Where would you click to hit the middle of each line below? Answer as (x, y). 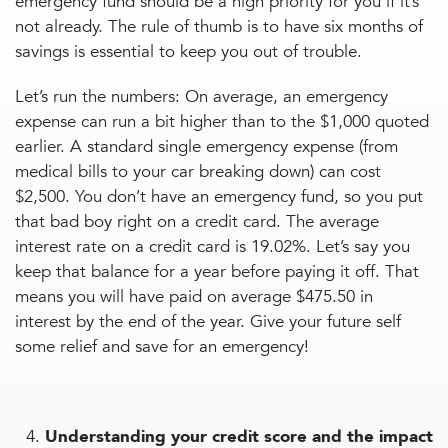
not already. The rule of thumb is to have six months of (219, 26)
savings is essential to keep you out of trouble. (191, 51)
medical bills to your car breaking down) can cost (198, 171)
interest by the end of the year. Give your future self (208, 321)
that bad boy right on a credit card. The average (197, 221)
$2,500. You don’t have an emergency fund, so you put (219, 196)
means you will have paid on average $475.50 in (194, 296)
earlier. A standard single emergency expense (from (206, 146)
